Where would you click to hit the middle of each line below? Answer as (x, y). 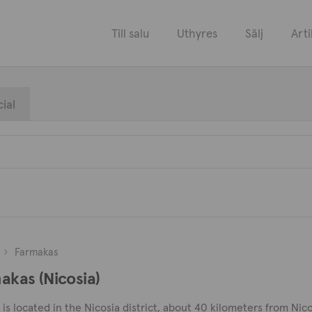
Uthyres (197, 33)
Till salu (130, 33)
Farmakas (36, 252)
